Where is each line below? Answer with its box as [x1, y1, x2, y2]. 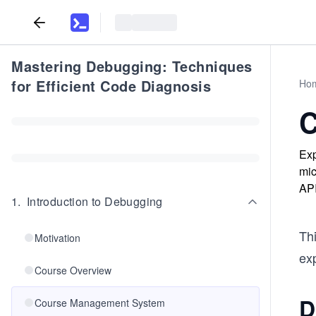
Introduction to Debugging [26, 193, 163, 209]
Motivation [35, 231, 80, 245]
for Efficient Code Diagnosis [11, 75, 211, 96]
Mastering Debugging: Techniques [11, 56, 253, 76]
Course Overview [35, 263, 111, 277]
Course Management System [35, 296, 165, 310]
